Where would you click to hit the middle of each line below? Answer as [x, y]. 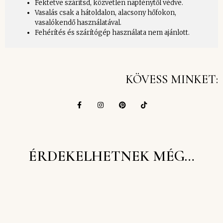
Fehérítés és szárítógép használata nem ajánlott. [112, 32]
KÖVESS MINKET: [172, 79]
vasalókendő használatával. [78, 22]
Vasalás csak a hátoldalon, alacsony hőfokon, [106, 12]
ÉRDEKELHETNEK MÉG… [111, 156]
